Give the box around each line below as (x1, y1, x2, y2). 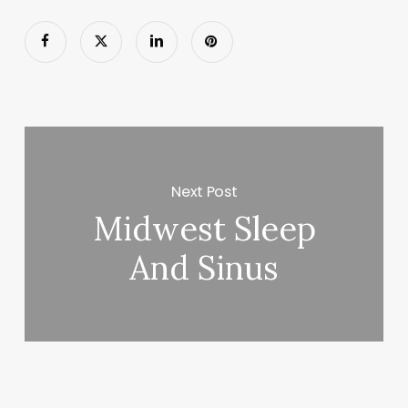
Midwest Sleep (92, 208, 316, 250)
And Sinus (129, 247, 280, 290)
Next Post (171, 180, 238, 202)
